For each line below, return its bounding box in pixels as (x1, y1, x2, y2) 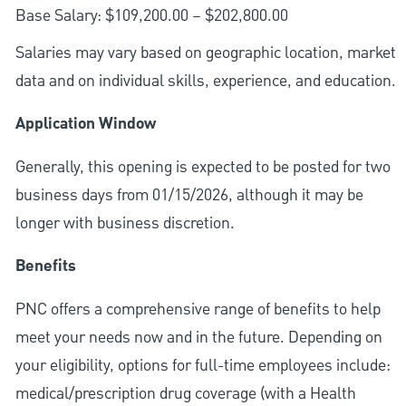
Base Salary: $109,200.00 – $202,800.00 (14, 5, 288, 28)
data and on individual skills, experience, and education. (14, 70, 396, 93)
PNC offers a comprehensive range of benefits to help (14, 298, 381, 322)
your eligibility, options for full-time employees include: (14, 354, 391, 378)
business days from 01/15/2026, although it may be (14, 184, 363, 208)
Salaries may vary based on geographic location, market (14, 42, 396, 65)
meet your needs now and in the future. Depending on (14, 326, 382, 350)
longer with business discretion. (14, 212, 235, 236)
